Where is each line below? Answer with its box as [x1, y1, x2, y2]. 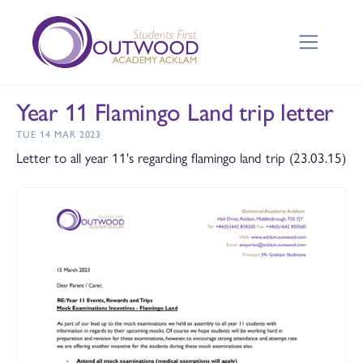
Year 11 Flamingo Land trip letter [16, 93, 335, 128]
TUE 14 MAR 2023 [16, 126, 102, 141]
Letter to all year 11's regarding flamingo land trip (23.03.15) [16, 147, 346, 167]
